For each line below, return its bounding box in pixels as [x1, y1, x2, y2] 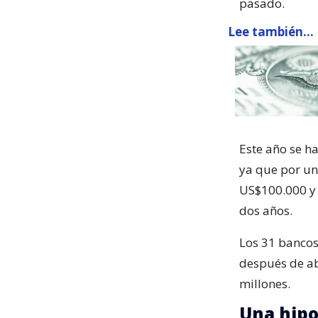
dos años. [239, 202, 292, 219]
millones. [239, 275, 290, 292]
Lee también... [228, 23, 314, 40]
